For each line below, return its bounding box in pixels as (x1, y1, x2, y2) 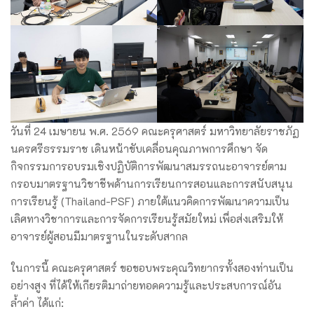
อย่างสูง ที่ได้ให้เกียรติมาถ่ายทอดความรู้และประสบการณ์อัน (11, 278, 282, 293)
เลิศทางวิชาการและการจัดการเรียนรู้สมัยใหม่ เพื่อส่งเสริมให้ (11, 212, 283, 226)
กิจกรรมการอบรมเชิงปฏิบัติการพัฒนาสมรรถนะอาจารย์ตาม (11, 159, 287, 174)
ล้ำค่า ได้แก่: (11, 296, 64, 310)
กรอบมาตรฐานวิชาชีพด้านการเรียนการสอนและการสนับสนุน (11, 177, 293, 191)
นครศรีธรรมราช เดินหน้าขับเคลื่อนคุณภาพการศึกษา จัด (11, 142, 268, 156)
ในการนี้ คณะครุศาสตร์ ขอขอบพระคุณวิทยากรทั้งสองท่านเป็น (11, 261, 294, 275)
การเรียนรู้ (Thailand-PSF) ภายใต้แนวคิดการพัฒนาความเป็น (11, 194, 289, 209)
